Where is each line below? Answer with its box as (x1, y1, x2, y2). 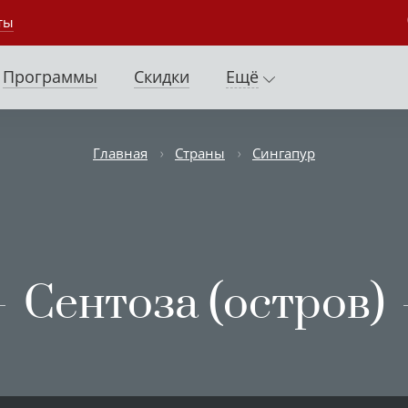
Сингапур (252, 143, 315, 162)
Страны (175, 143, 225, 162)
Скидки (134, 66, 189, 87)
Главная (93, 143, 148, 162)
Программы (3, 66, 97, 87)
